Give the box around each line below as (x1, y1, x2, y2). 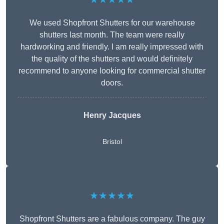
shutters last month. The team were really (39, 30, 184, 39)
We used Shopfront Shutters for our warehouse (29, 18, 195, 27)
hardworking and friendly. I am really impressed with (20, 42, 203, 51)
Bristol (102, 137, 122, 146)
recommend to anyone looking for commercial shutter (18, 66, 205, 75)
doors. (101, 78, 123, 87)
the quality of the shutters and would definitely (31, 54, 192, 63)
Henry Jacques (83, 111, 141, 120)
